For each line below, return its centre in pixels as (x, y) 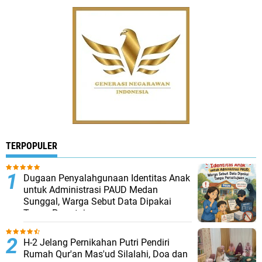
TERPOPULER (32, 146)
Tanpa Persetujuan (62, 213)
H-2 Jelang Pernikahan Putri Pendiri (96, 243)
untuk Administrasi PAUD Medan (91, 190)
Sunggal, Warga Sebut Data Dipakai (97, 202)
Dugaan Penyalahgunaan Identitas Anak (107, 178)
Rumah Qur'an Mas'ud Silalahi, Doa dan (106, 254)
